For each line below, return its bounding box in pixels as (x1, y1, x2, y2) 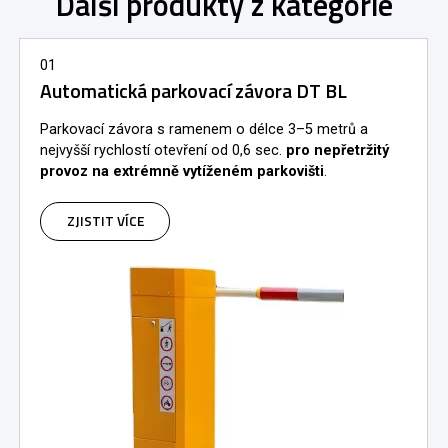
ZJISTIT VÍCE (66, 211, 144, 232)
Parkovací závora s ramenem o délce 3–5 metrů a (40, 121, 368, 139)
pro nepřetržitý (286, 142, 389, 160)
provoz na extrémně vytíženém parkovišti (40, 163, 324, 181)
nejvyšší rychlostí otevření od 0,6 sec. (40, 142, 286, 160)
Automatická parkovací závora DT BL (40, 76, 347, 107)
